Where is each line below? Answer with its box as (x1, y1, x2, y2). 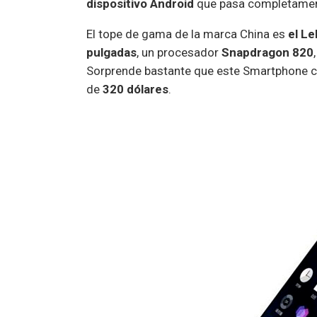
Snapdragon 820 (221, 45, 313, 59)
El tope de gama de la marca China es (86, 26, 288, 41)
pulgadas (86, 45, 137, 59)
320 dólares (103, 81, 168, 96)
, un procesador (137, 45, 221, 59)
